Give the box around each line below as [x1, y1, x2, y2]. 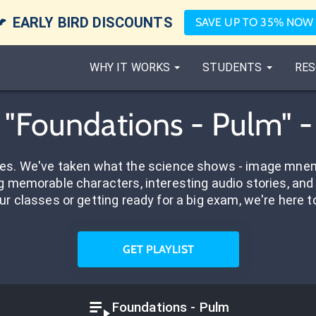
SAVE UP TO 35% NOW [195, 16, 314, 29]
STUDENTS [202, 61, 262, 74]
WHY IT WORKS [89, 61, 171, 74]
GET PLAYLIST [122, 243, 194, 256]
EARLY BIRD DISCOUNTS [12, 14, 173, 31]
